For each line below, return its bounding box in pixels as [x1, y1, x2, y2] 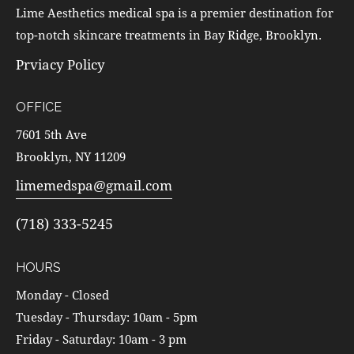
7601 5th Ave [16, 126, 87, 142]
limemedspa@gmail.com [16, 176, 172, 195]
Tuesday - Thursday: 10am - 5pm [16, 308, 198, 325]
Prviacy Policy [16, 55, 105, 73]
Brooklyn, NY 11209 [16, 148, 126, 164]
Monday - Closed [16, 286, 109, 303]
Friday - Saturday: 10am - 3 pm [16, 330, 186, 347]
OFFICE [16, 100, 62, 115]
